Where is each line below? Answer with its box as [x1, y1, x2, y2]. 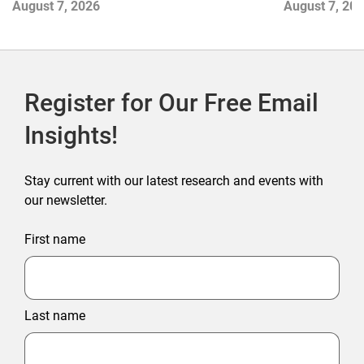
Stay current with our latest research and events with [24, 173, 323, 189]
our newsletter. [24, 193, 107, 209]
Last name [24, 308, 85, 324]
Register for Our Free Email [24, 89, 318, 118]
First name [24, 232, 85, 248]
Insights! [24, 121, 118, 150]
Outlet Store [12, 8, 91, 26]
